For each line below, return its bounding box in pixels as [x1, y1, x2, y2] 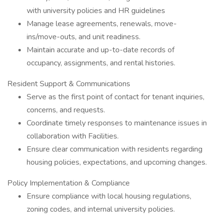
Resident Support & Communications [7, 78, 130, 89]
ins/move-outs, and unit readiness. [27, 31, 140, 42]
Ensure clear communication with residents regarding [27, 144, 202, 155]
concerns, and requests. [27, 105, 105, 115]
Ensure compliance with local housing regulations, [27, 191, 191, 201]
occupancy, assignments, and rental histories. [27, 58, 175, 68]
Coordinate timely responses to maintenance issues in [27, 118, 207, 128]
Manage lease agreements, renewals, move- [27, 18, 177, 29]
